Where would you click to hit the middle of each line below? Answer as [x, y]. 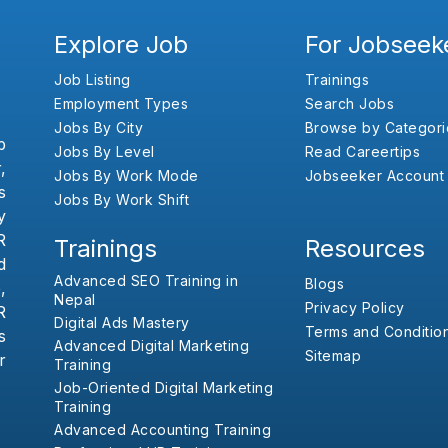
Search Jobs [349, 103]
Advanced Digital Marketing [151, 345]
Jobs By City [98, 127]
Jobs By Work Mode [126, 175]
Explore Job [121, 44]
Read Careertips [362, 151]
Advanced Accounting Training [162, 429]
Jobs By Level [104, 151]
